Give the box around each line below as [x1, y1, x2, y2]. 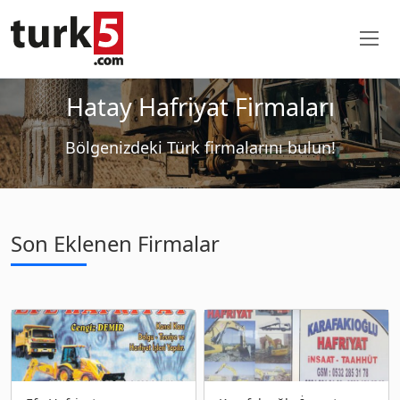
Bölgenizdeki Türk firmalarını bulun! [64, 136, 336, 158]
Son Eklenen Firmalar [11, 229, 220, 258]
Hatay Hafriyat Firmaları [65, 89, 335, 123]
